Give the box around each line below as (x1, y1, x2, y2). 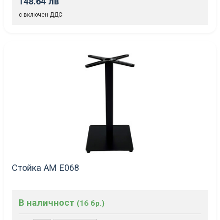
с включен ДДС (19, 11, 62, 19)
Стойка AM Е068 (12, 163, 79, 173)
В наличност (19, 197, 77, 208)
